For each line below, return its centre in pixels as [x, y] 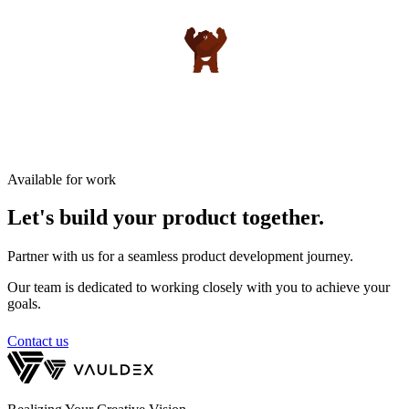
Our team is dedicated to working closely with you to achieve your [199, 288]
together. [283, 218]
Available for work [62, 179]
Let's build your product [122, 218]
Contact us [38, 341]
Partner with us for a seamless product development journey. [180, 257]
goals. [24, 304]
